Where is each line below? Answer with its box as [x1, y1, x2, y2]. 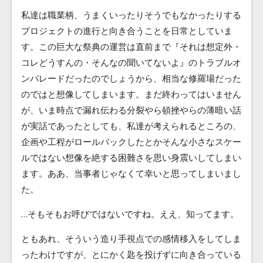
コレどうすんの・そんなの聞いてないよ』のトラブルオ [21, 56, 241, 69]
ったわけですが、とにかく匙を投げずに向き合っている [21, 248, 241, 261]
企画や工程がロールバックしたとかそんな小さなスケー [21, 136, 241, 148]
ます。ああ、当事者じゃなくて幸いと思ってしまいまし [21, 167, 241, 180]
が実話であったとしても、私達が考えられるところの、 [21, 120, 241, 132]
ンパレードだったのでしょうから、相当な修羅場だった [21, 72, 241, 85]
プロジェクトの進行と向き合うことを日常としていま [21, 25, 232, 37]
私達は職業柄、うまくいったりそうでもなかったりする [21, 9, 241, 21]
